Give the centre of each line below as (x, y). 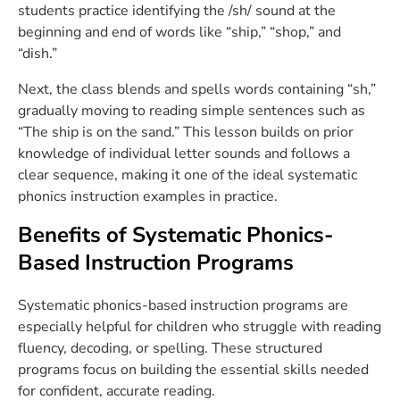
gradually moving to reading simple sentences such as (192, 111)
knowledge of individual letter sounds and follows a (184, 154)
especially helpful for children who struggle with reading (200, 327)
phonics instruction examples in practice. (148, 196)
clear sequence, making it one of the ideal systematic (187, 175)
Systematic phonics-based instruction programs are (183, 305)
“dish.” (37, 54)
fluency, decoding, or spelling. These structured (170, 348)
